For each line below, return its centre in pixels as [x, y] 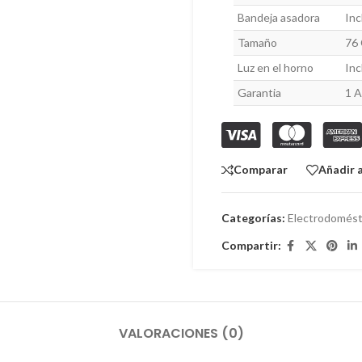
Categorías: [253, 217]
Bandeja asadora [278, 18]
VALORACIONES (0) [181, 333]
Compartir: [251, 246]
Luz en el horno [275, 68]
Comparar [260, 170]
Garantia [259, 93]
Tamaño [257, 43]
